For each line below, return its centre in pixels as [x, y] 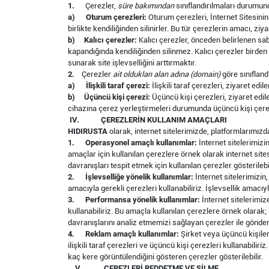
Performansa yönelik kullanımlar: [143, 200]
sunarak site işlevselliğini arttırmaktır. [132, 63]
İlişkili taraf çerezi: [118, 86]
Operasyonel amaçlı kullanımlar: [142, 143]
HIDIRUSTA [89, 131]
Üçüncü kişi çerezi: [117, 97]
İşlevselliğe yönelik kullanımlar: [139, 177]
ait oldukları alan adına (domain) [167, 74]
